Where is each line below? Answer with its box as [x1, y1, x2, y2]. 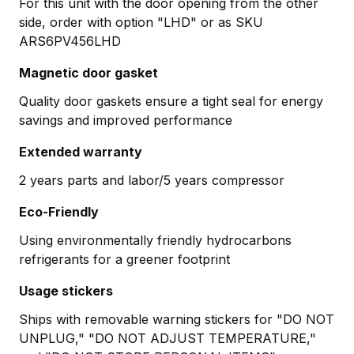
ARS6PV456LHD [19, 32, 121, 49]
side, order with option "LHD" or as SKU [19, 13, 263, 30]
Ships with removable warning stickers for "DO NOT [19, 311, 334, 327]
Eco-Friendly [19, 203, 99, 220]
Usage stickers [19, 282, 113, 299]
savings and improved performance [19, 111, 232, 128]
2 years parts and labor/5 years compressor [19, 171, 284, 188]
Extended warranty [19, 143, 142, 160]
